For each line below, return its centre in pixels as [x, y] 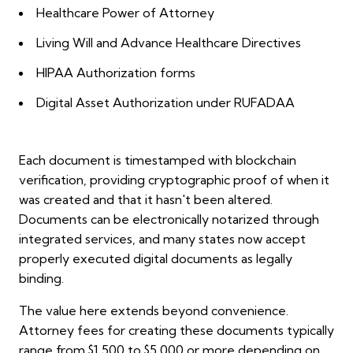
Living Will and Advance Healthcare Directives [169, 43]
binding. [41, 279]
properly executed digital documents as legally [156, 259]
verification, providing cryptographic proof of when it [174, 180]
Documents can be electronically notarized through [169, 219]
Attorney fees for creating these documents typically [176, 331]
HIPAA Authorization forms [116, 73]
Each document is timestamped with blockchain [158, 160]
